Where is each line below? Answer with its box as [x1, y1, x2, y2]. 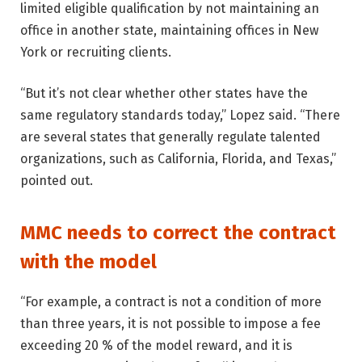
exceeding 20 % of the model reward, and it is [20, 337, 293, 353]
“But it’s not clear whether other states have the [20, 86, 308, 102]
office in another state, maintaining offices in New [20, 22, 318, 38]
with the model [20, 250, 157, 273]
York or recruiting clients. [20, 44, 171, 60]
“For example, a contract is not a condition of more [20, 293, 322, 309]
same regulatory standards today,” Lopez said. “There [20, 107, 340, 124]
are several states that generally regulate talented [20, 129, 321, 145]
